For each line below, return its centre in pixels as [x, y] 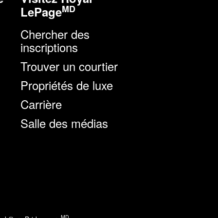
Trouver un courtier [69, 66]
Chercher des [55, 34]
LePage [41, 11]
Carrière [41, 104]
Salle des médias [64, 123]
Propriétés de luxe [67, 85]
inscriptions [49, 47]
